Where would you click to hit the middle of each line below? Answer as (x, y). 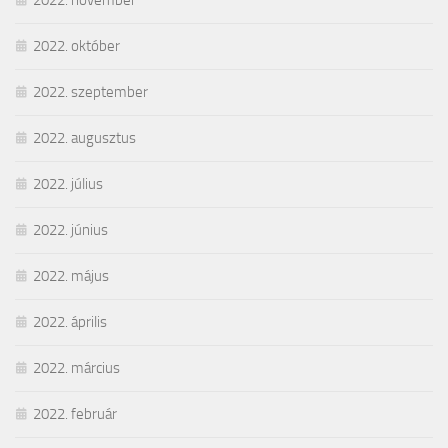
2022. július (68, 183)
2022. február (75, 413)
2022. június (70, 229)
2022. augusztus (84, 137)
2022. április (70, 321)
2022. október (76, 45)
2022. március (76, 367)
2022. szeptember (90, 91)
